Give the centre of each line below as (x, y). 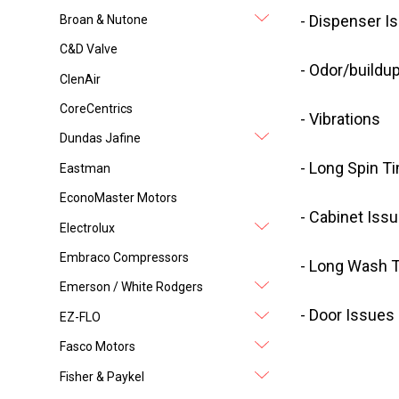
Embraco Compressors (125, 257)
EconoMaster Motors (119, 198)
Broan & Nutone (104, 19)
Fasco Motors (98, 347)
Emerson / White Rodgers (132, 287)
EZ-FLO (81, 317)
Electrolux (88, 228)
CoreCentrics (97, 109)
